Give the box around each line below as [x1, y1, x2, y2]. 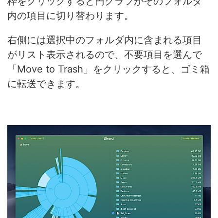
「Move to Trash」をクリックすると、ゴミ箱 [7, 63, 210, 75]
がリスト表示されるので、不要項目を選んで [7, 48, 202, 60]
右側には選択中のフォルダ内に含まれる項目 [7, 34, 202, 46]
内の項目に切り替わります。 [7, 9, 134, 21]
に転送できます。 [7, 77, 85, 90]
